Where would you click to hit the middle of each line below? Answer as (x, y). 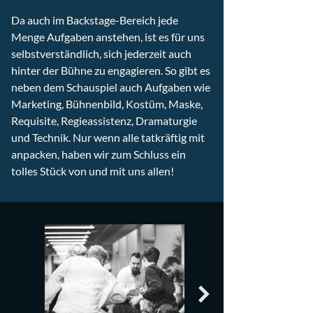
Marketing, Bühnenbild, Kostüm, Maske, (107, 104)
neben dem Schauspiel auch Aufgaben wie (111, 87)
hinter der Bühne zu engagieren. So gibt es (111, 70)
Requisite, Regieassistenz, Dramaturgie (104, 121)
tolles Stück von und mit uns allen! (93, 171)
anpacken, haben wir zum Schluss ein (99, 154)
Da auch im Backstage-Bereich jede (95, 20)
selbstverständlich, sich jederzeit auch (101, 53)
